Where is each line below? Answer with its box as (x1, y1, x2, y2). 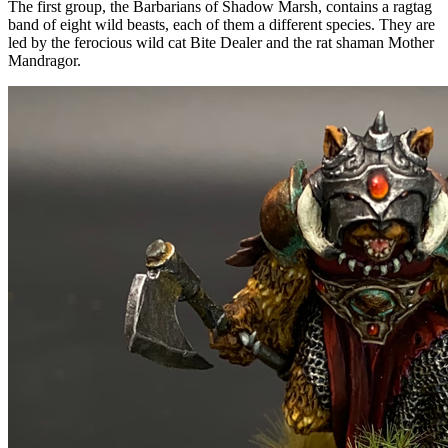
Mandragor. (8, 52, 81, 70)
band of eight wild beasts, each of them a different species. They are (8, 16, 435, 34)
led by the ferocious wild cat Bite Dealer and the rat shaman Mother (8, 34, 434, 52)
